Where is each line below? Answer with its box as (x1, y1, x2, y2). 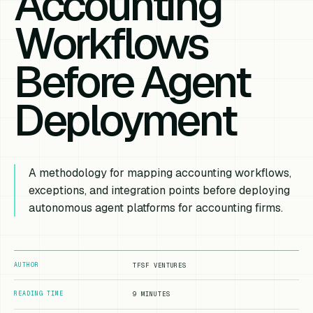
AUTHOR (14, 261, 39, 268)
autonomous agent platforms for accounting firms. (29, 201, 284, 216)
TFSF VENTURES (133, 261, 187, 270)
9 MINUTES (133, 290, 170, 299)
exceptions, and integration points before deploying (29, 183, 291, 198)
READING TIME (14, 290, 64, 298)
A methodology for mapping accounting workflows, (29, 166, 292, 181)
